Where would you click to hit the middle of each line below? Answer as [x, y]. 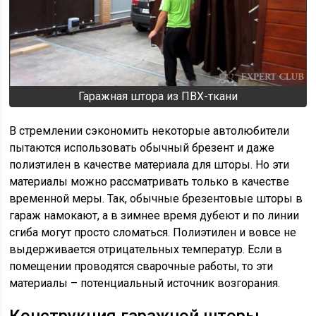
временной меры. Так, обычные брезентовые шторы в [156, 198]
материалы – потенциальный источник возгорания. [145, 283]
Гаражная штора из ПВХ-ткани [158, 96]
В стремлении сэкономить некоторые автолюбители [150, 130]
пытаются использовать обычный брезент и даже [142, 147]
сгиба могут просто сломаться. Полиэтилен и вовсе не [153, 232]
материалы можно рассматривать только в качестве [150, 181]
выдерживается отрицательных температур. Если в [146, 249]
